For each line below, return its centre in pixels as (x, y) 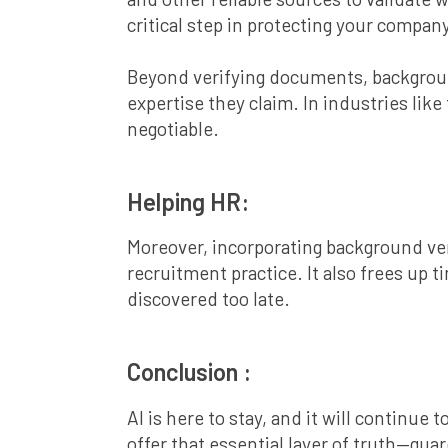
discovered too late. (208, 299)
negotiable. (173, 128)
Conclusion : (189, 372)
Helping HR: (188, 201)
